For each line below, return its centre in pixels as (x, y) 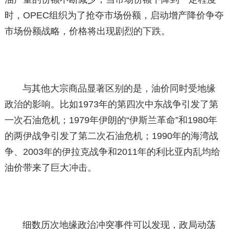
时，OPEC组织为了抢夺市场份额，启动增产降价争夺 (114, 16)
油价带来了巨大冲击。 (50, 168)
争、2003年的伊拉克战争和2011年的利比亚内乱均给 (112, 152)
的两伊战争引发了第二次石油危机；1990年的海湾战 (111, 136)
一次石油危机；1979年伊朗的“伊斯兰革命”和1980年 (111, 120)
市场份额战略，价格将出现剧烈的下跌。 (87, 31)
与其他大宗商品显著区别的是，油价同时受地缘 (119, 89)
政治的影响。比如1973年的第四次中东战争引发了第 (111, 105)
